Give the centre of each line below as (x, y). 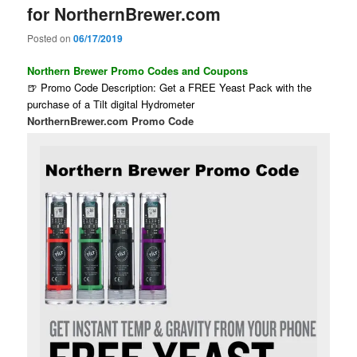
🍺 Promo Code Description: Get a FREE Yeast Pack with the (170, 88)
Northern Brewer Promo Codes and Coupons (138, 71)
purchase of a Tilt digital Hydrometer (111, 104)
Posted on (51, 38)
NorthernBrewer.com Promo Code (111, 121)
